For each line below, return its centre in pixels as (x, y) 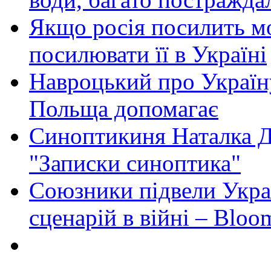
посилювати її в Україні (148, 54)
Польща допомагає (124, 109)
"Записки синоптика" (135, 163)
